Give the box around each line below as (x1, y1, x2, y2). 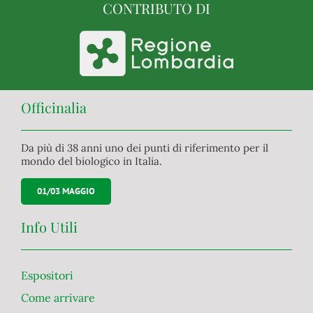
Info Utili (20, 217, 78, 237)
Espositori (20, 268, 73, 282)
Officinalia (20, 98, 87, 117)
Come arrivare (20, 290, 95, 305)
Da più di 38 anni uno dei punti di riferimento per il (20, 141, 268, 155)
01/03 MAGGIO (36, 185, 95, 198)
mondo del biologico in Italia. (20, 154, 162, 168)
